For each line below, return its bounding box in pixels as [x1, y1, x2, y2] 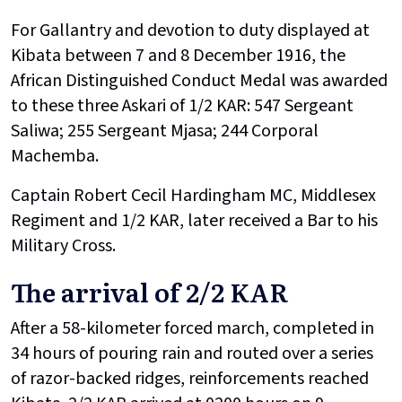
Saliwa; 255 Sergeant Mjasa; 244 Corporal [11, 118, 319, 144]
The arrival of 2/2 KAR [11, 273, 288, 311]
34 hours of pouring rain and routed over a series [11, 341, 373, 367]
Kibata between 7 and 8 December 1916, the [11, 43, 345, 69]
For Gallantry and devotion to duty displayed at [11, 18, 370, 44]
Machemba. [11, 144, 99, 170]
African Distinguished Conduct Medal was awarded [11, 68, 388, 94]
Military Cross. [11, 233, 116, 259]
